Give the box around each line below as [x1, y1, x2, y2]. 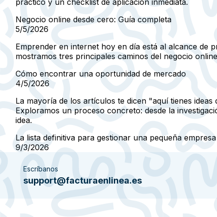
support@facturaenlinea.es [23, 175, 142, 186]
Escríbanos [23, 165, 58, 173]
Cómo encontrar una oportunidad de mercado [15, 69, 186, 79]
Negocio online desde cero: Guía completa [15, 15, 171, 25]
